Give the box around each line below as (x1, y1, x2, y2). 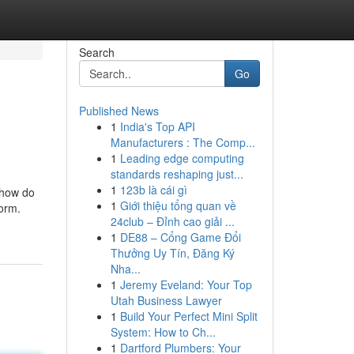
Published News (78, 103, 159, 119)
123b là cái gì (119, 182, 187, 198)
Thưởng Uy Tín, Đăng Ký (110, 245, 235, 261)
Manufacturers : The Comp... (110, 134, 255, 150)
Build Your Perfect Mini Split (119, 308, 258, 324)
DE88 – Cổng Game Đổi (119, 229, 241, 245)
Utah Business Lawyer (110, 292, 222, 308)
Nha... (110, 261, 141, 277)
